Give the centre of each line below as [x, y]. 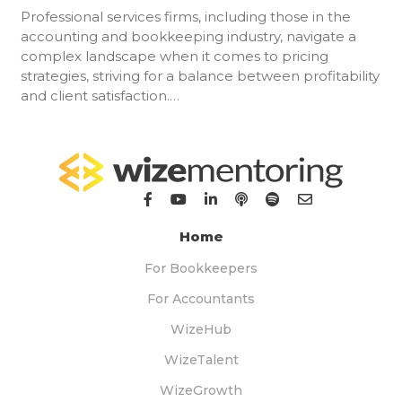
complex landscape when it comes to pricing [174, 56]
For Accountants [201, 298]
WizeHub [201, 329]
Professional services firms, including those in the [185, 16]
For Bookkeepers [201, 268]
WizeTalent [201, 359]
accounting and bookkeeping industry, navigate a [188, 36]
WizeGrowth [201, 390]
